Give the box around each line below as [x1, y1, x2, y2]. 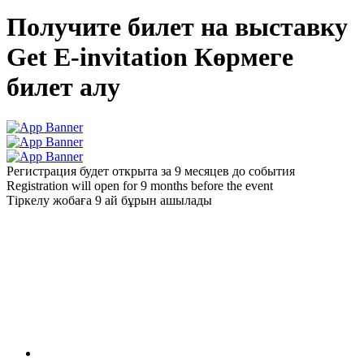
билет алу [6, 72, 120, 102]
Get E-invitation [6, 42, 188, 72]
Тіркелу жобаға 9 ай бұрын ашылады [6, 193, 212, 207]
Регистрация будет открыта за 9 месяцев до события [6, 163, 295, 178]
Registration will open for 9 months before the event [6, 178, 273, 193]
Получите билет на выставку [6, 12, 348, 42]
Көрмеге [194, 42, 293, 72]
